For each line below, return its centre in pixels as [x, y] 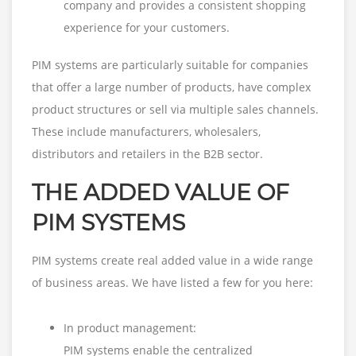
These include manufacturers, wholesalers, [146, 132]
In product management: [132, 328]
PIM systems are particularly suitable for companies [170, 65]
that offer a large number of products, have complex [171, 87]
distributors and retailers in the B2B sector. [147, 154]
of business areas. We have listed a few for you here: [172, 283]
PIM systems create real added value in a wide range [172, 261]
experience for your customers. [147, 28]
